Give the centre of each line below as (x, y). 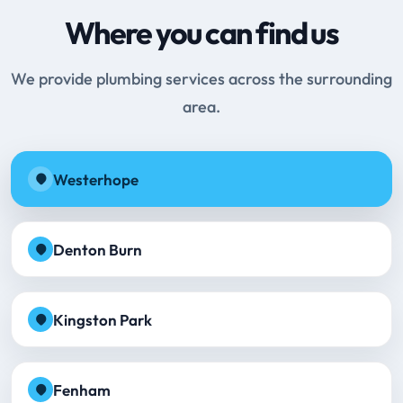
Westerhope (96, 179)
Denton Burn (98, 249)
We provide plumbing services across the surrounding (201, 79)
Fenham (82, 390)
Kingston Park (103, 319)
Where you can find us (201, 33)
